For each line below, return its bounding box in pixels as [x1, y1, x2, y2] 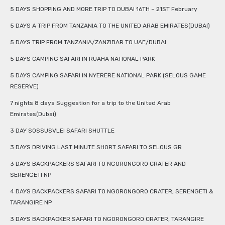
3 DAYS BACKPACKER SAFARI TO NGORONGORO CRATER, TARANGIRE [10, 215, 204, 223]
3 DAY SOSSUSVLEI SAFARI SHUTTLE [10, 127, 115, 135]
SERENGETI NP [10, 171, 51, 179]
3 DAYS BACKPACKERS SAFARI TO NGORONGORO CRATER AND [10, 160, 186, 168]
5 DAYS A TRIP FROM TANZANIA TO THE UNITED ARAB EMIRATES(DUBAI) [10, 22, 210, 30]
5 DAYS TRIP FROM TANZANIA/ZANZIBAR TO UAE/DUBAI [10, 39, 166, 46]
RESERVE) [10, 83, 39, 90]
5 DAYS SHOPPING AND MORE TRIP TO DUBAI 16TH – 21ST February [10, 6, 197, 13]
